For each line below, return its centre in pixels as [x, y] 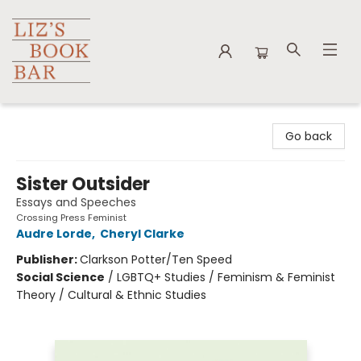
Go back [309, 136]
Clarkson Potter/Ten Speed [156, 259]
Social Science [60, 277]
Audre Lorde [54, 234]
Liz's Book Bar [48, 118]
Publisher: [48, 259]
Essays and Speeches [76, 202]
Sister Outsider [83, 184]
